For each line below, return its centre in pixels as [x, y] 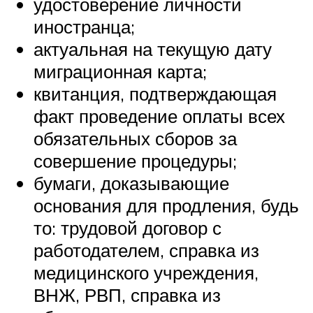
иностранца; [84, 26]
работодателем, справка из [146, 250]
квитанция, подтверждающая [155, 93]
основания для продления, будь [166, 205]
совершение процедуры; [135, 160]
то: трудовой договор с [128, 227]
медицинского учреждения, [146, 272]
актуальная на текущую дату [153, 49]
